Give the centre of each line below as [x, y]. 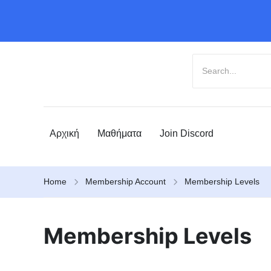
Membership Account [126, 181]
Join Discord [187, 133]
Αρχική [64, 133]
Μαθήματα [119, 133]
